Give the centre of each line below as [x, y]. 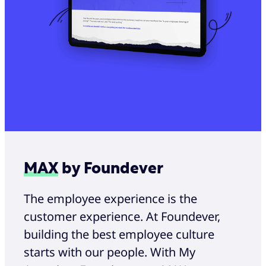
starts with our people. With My [110, 252]
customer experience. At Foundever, [122, 217]
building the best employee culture [119, 235]
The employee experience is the [110, 199]
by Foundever [111, 168]
